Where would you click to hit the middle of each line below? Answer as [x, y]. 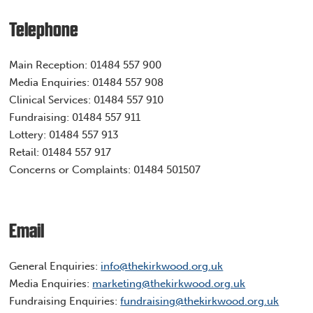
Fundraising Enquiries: [65, 301]
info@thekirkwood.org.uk [162, 266]
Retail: [26, 152]
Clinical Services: [52, 100]
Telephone [44, 31]
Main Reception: [50, 65]
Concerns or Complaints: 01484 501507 [107, 169]
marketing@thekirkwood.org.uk [169, 283]
